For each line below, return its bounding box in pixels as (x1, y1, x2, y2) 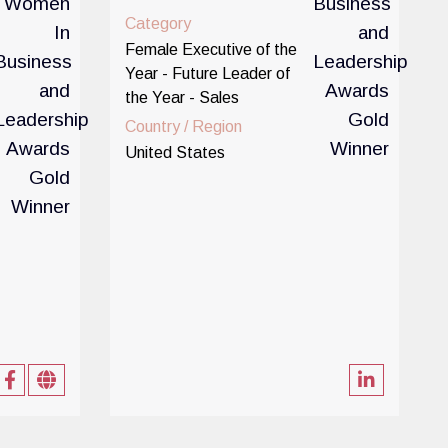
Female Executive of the (125, 41, 298, 58)
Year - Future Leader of (125, 65, 291, 82)
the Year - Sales (125, 89, 240, 106)
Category (125, 15, 192, 32)
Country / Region (125, 118, 243, 135)
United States (125, 144, 226, 161)
